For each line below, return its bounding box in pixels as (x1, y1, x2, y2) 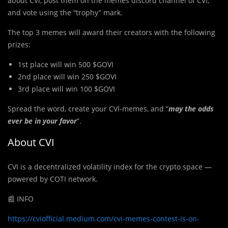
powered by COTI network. (8, 174, 98, 184)
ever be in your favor (8, 116, 77, 126)
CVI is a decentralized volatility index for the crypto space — (8, 162, 212, 172)
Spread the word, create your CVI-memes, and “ (8, 104, 168, 114)
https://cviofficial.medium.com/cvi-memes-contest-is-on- (8, 214, 199, 224)
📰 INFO (8, 194, 34, 204)
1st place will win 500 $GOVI (18, 60, 113, 70)
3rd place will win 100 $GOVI (18, 84, 115, 94)
